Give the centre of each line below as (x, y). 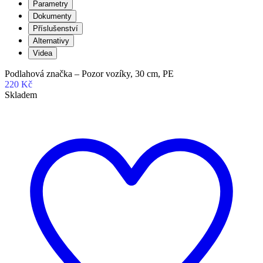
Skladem (21, 95)
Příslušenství (55, 28)
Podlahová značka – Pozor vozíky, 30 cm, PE (89, 73)
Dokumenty (52, 16)
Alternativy (51, 41)
